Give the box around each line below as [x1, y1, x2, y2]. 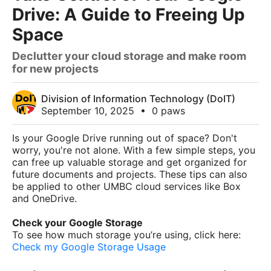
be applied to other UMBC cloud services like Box [12, 180, 241, 192]
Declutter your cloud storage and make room [12, 50, 246, 62]
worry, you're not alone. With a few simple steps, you [12, 144, 255, 156]
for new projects [12, 62, 99, 75]
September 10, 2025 [41, 105, 137, 117]
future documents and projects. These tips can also [12, 168, 247, 180]
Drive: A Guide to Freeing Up [12, 4, 245, 25]
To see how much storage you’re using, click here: [12, 229, 241, 241]
